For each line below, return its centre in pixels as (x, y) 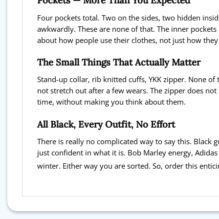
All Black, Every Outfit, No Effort (106, 124)
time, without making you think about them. (111, 102)
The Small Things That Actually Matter (119, 62)
